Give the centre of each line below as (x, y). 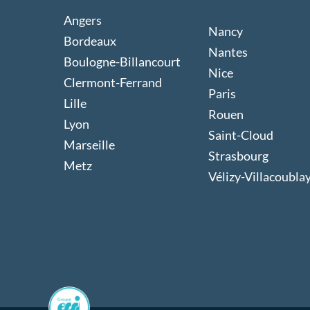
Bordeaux (90, 40)
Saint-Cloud (240, 135)
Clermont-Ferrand (113, 82)
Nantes (228, 52)
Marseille (89, 144)
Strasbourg (238, 156)
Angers (83, 20)
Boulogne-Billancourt (122, 61)
